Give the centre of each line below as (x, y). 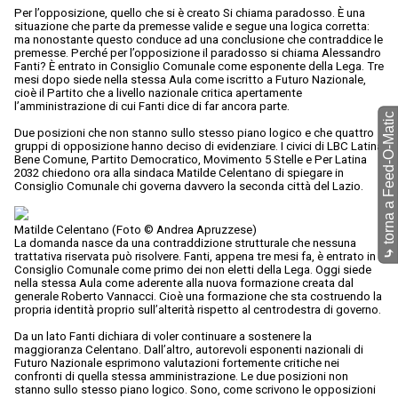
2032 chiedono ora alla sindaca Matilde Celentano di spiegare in (179, 173)
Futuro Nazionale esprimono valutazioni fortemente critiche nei (177, 363)
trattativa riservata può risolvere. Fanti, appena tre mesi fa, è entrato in (195, 257)
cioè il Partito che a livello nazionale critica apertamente (158, 93)
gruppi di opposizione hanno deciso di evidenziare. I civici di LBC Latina (199, 147)
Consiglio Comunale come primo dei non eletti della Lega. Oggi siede (193, 270)
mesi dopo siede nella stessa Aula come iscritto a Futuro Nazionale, (190, 80)
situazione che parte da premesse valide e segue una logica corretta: (192, 27)
